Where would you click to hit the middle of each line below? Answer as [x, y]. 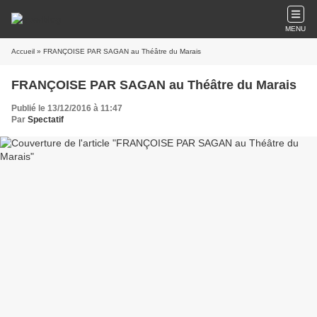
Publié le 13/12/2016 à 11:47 [67, 108]
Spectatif [46, 120]
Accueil [23, 51]
